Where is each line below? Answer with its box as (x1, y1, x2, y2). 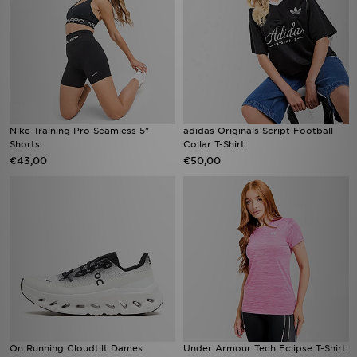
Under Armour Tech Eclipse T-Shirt (183, 343, 346, 354)
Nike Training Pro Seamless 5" (10, 125, 149, 136)
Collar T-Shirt (183, 139, 245, 150)
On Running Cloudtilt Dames (10, 343, 143, 354)
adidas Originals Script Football (183, 125, 333, 136)
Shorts (10, 139, 40, 150)
